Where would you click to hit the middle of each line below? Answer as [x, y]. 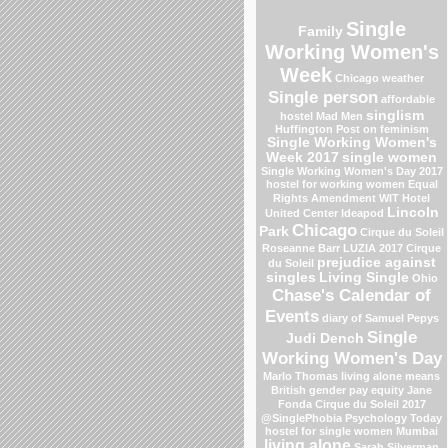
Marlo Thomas [300, 375]
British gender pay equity [337, 389]
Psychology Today [393, 417]
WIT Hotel [404, 197]
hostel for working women [335, 183]
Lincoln [412, 212]
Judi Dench [325, 338]
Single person [323, 96]
